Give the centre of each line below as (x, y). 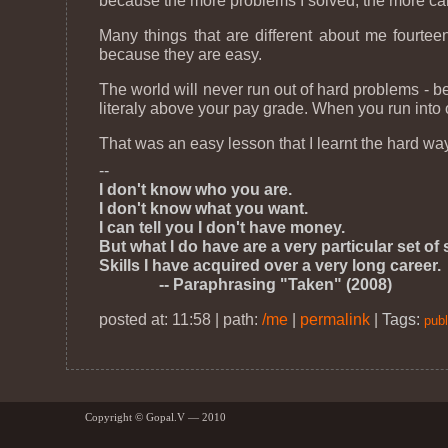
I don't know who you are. (196, 189)
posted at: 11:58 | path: (181, 319)
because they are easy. (181, 54)
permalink (335, 319)
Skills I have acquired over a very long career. (270, 265)
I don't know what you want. (204, 208)
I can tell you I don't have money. (222, 227)
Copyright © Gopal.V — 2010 (156, 417)
